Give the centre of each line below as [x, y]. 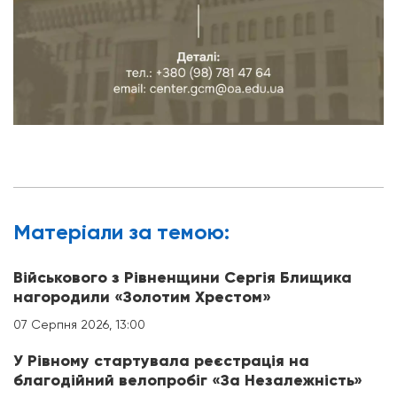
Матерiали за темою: [121, 232]
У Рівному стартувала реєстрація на [161, 361]
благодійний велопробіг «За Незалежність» [188, 381]
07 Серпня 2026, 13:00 [79, 325]
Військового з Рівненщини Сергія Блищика [183, 278]
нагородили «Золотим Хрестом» [142, 297]
